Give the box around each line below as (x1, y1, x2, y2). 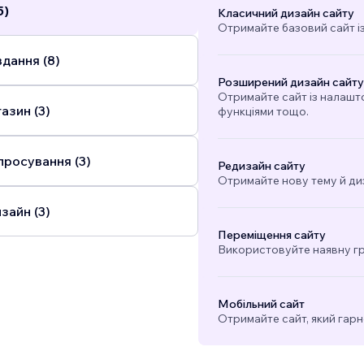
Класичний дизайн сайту (217, 6, 354, 21)
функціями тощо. (217, 104, 309, 119)
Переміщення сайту (217, 227, 326, 243)
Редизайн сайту (217, 158, 305, 174)
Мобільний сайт (217, 297, 305, 312)
